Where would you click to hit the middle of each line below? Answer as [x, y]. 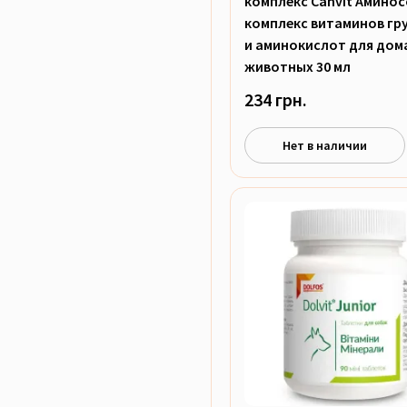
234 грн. [276, 99]
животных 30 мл [298, 66]
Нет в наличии [325, 145]
